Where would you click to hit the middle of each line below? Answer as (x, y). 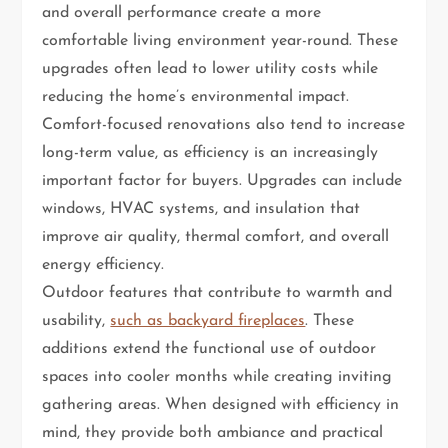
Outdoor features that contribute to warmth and (217, 293)
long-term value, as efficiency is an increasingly (210, 153)
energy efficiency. (103, 265)
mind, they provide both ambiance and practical (213, 433)
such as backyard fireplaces (208, 321)
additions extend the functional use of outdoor (209, 349)
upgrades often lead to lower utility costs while (210, 69)
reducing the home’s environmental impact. (196, 97)
